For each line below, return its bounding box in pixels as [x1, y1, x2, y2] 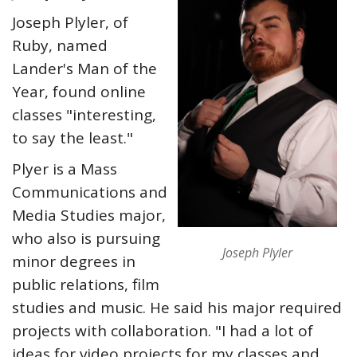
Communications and [12, 182, 167, 202]
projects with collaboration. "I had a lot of [12, 320, 313, 341]
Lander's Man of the [12, 58, 157, 79]
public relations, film [12, 274, 159, 295]
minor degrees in [12, 251, 135, 272]
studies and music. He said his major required [12, 297, 342, 318]
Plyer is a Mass [12, 159, 117, 179]
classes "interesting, [12, 104, 156, 125]
